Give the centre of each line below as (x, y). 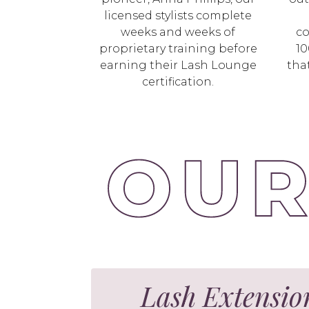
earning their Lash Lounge (178, 65)
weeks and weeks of (178, 32)
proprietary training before (178, 49)
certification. (178, 82)
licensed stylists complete (178, 16)
